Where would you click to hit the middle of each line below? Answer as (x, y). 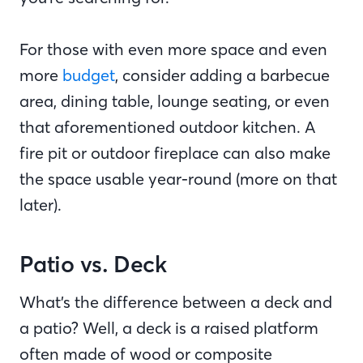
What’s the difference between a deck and (176, 302)
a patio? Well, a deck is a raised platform (169, 328)
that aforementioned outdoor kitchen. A (168, 127)
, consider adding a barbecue (222, 75)
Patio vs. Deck (96, 265)
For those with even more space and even (173, 49)
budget (89, 75)
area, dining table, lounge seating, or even (175, 101)
